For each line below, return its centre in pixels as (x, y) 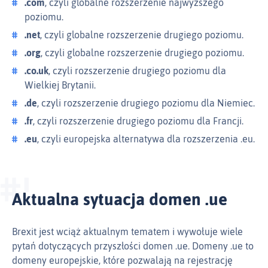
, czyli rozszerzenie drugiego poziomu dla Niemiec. (146, 103)
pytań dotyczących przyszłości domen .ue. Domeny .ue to (133, 246)
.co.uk (36, 71)
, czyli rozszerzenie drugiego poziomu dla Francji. (138, 121)
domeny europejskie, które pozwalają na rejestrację (122, 261)
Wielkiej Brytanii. (60, 85)
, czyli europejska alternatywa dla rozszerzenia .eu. (146, 139)
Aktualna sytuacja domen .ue (120, 200)
